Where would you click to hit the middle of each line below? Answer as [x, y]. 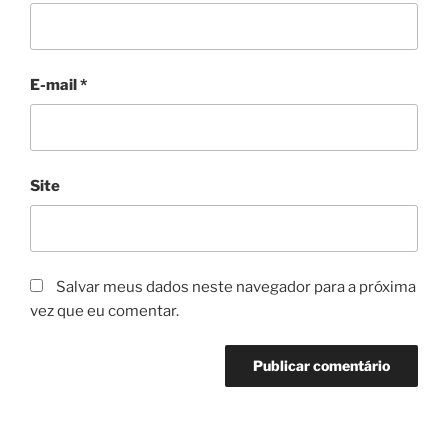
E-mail [55, 84]
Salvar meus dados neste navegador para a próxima [236, 286]
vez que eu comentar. [104, 310]
